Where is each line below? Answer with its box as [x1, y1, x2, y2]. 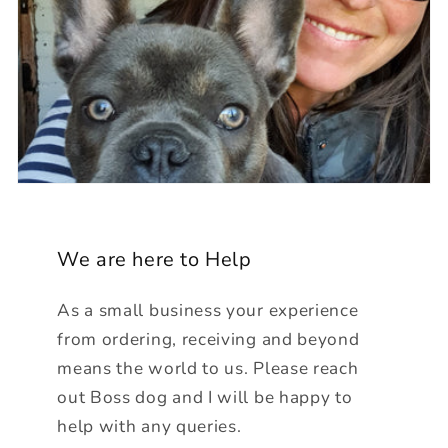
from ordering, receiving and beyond [57, 328, 360, 352]
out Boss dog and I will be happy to [57, 386, 353, 410]
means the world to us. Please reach [57, 357, 359, 381]
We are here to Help [57, 246, 252, 274]
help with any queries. [57, 415, 242, 439]
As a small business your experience [57, 299, 359, 323]
